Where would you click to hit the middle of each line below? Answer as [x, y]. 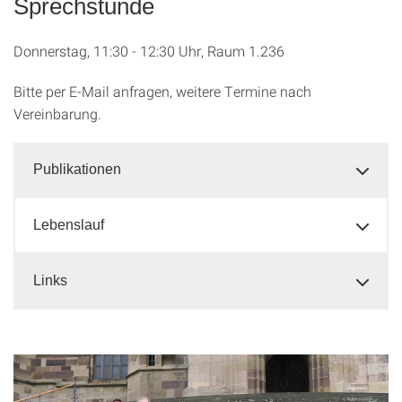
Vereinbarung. [57, 113]
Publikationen [77, 169]
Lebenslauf [69, 224]
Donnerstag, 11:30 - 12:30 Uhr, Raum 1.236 [149, 50]
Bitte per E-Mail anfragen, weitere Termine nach [162, 91]
